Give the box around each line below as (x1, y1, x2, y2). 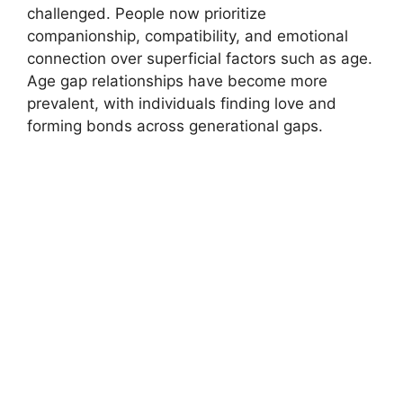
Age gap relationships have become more (27, 71, 327, 90)
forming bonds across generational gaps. (27, 116, 323, 135)
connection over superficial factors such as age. (27, 49, 372, 67)
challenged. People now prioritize (27, 4, 266, 22)
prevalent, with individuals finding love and (27, 94, 336, 112)
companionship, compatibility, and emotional (27, 26, 348, 45)
